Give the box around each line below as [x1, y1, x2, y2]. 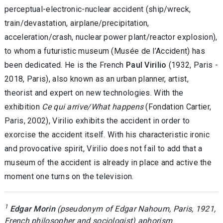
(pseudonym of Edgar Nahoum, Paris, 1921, [55, 204, 216, 214]
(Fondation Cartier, [145, 102, 212, 111]
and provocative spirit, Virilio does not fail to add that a [4, 143, 203, 153]
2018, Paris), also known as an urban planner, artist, [4, 74, 189, 84]
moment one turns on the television [4, 171, 132, 181]
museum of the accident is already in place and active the [4, 157, 212, 167]
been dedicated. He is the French [4, 60, 126, 70]
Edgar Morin [9, 204, 55, 214]
